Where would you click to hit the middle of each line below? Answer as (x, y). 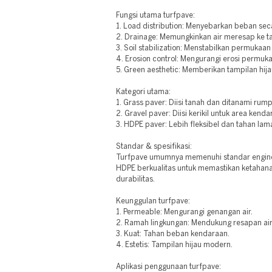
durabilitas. (136, 179)
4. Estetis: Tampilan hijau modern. (175, 245)
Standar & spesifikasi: (154, 147)
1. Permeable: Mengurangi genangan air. (185, 212)
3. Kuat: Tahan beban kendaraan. (173, 234)
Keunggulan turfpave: (153, 201)
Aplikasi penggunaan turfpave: (169, 267)
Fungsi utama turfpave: (156, 15)
